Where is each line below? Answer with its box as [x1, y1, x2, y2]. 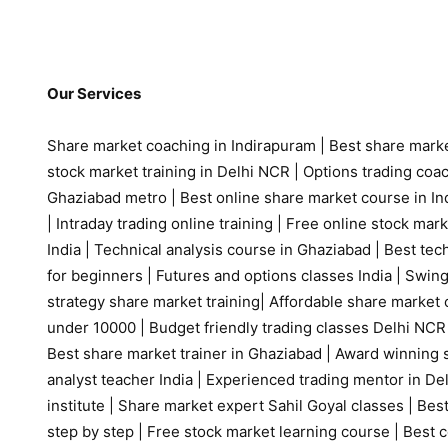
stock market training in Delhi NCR [47, 161, 290, 181]
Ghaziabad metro [47, 187, 171, 207]
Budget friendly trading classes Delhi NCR [149, 317, 446, 337]
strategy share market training [47, 291, 260, 311]
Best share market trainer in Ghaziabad [47, 343, 322, 363]
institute [47, 395, 105, 415]
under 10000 [47, 317, 140, 337]
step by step [47, 421, 134, 441]
